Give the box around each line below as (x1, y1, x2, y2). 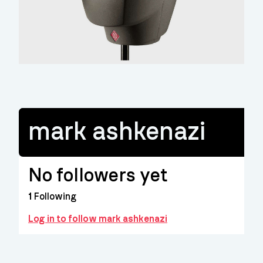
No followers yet (28, 166, 167, 185)
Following (32, 192, 76, 201)
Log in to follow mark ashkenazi (28, 214, 167, 224)
